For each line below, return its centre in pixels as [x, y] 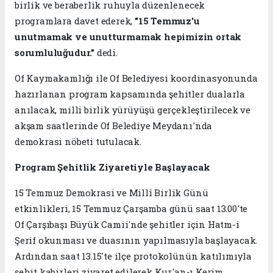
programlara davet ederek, [75, 20]
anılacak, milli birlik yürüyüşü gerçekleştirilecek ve [133, 109]
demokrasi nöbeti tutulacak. [78, 141]
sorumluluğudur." [56, 52]
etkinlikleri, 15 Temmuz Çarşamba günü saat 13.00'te [131, 208]
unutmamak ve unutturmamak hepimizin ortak [128, 36]
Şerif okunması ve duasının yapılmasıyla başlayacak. [136, 240]
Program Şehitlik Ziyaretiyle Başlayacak [112, 167]
